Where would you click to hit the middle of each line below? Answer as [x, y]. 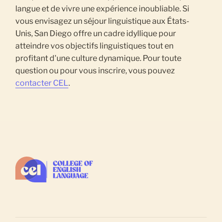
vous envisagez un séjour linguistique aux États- [103, 21]
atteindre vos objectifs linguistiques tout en [95, 46]
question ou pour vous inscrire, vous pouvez [95, 70]
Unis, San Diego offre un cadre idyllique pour [96, 33]
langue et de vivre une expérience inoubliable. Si [103, 8]
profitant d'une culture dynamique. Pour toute [99, 58]
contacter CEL [42, 83]
